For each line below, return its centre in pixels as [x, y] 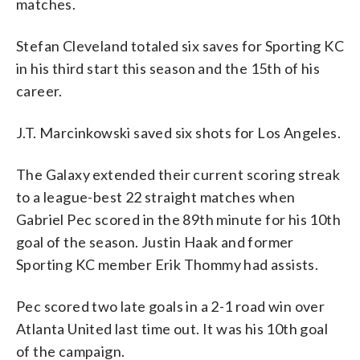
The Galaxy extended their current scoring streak [178, 174]
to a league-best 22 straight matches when [156, 196]
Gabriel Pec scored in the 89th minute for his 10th [178, 219]
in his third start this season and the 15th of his [168, 68]
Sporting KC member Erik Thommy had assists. [168, 264]
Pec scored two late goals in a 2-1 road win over [171, 306]
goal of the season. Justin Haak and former [155, 241]
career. [39, 90]
